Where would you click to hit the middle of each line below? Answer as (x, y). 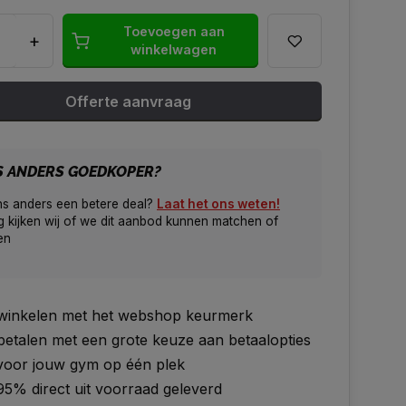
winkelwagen (174, 49)
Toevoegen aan (174, 31)
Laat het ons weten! (218, 204)
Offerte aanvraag (128, 101)
